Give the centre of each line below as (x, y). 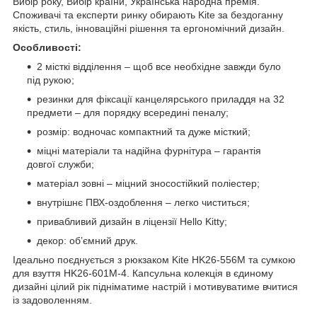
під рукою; (51, 80)
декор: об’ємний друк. (87, 240)
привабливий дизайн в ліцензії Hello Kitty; (132, 221)
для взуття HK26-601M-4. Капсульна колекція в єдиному (143, 273)
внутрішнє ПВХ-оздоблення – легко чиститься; (143, 202)
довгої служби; (60, 164)
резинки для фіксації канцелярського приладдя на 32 (161, 99)
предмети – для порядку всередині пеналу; (128, 112)
